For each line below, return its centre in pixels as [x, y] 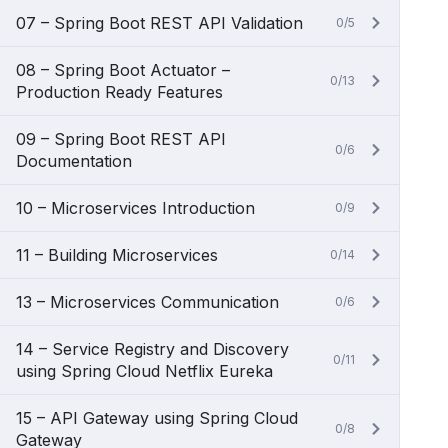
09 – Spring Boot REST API [121, 139]
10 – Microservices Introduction [135, 208]
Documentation [74, 161]
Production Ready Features [119, 92]
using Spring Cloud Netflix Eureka [144, 371]
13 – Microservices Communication [147, 302]
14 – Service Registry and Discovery [152, 349]
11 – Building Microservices [117, 255]
